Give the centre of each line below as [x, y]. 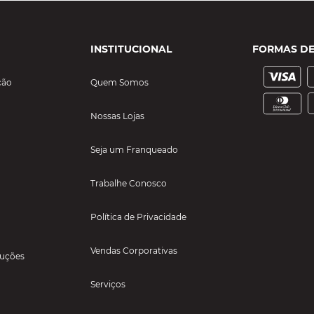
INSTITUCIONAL [131, 49]
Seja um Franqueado [134, 150]
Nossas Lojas [117, 116]
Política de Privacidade [138, 217]
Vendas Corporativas [134, 251]
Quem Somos [120, 82]
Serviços [108, 284]
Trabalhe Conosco [129, 183]
